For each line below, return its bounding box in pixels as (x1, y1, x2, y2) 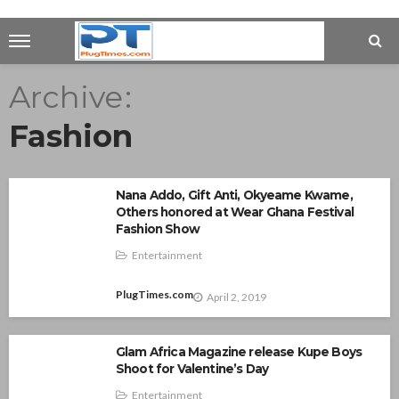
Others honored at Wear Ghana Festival (116, 205, 354, 219)
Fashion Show (116, 222, 199, 236)
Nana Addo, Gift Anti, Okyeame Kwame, (116, 188, 353, 202)
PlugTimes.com (116, 288, 193, 301)
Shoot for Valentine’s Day (116, 362, 269, 376)
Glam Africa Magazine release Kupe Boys (116, 345, 362, 359)
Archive (9, 78, 123, 116)
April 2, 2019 (207, 289, 266, 304)
